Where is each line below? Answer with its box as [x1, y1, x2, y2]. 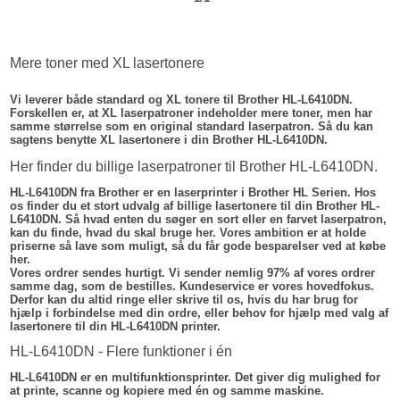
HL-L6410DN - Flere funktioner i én [10, 344, 233, 360]
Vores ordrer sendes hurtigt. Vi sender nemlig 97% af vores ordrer [10, 266, 376, 280]
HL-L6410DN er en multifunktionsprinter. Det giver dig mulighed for [10, 371, 381, 385]
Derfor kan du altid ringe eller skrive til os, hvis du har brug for [10, 293, 359, 307]
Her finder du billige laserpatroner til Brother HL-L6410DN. [10, 159, 379, 175]
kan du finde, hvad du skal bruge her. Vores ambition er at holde [10, 226, 367, 240]
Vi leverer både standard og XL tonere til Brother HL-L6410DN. [10, 93, 354, 107]
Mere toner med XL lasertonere [10, 55, 205, 71]
